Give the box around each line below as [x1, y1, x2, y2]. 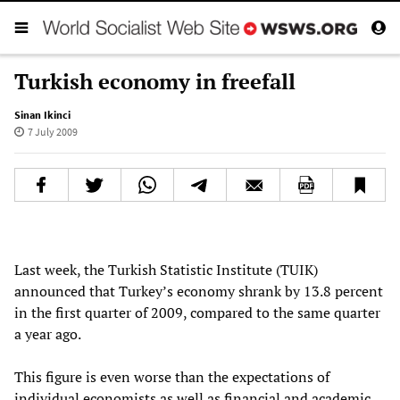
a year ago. [14, 323, 81, 344]
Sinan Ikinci [14, 107, 71, 121]
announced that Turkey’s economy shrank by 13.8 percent [14, 280, 383, 301]
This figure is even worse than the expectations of [14, 366, 329, 387]
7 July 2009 [27, 124, 78, 138]
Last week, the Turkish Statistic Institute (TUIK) [14, 259, 318, 279]
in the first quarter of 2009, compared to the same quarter [14, 302, 380, 322]
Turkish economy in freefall [14, 66, 296, 96]
